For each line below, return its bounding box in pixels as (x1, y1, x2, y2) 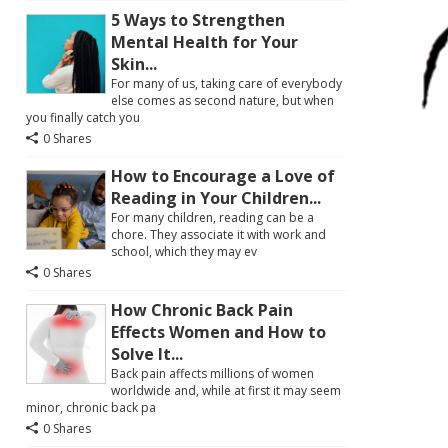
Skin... (111, 53, 157, 75)
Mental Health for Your (111, 31, 298, 53)
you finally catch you (26, 109, 140, 126)
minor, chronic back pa (26, 399, 156, 416)
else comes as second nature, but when (111, 92, 334, 109)
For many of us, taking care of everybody (111, 75, 342, 92)
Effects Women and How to (111, 321, 326, 343)
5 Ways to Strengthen (111, 9, 285, 31)
